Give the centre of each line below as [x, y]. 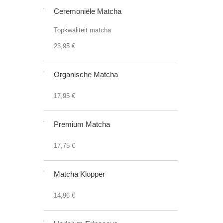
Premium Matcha [82, 124]
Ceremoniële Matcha [88, 11]
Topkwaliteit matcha [82, 30]
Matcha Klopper [79, 174]
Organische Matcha [86, 74]
